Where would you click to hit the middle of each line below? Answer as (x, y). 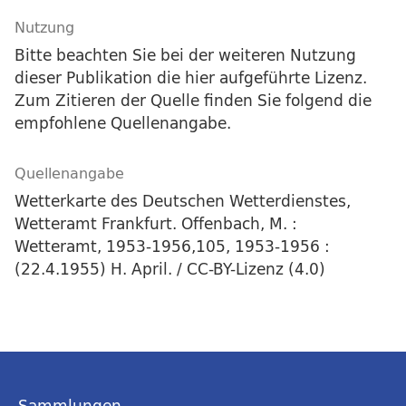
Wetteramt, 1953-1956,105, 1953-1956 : (172, 246)
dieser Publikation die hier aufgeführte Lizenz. (191, 78)
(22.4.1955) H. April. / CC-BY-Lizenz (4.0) (170, 269)
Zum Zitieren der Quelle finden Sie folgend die (193, 101)
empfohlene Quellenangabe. (123, 123)
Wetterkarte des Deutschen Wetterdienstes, (183, 201)
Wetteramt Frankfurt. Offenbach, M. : (156, 224)
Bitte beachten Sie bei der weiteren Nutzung (185, 55)
